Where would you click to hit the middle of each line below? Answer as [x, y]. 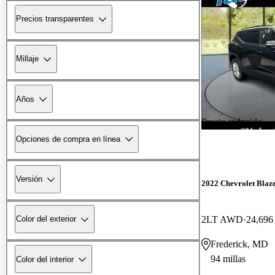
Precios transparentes [55, 19]
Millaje [27, 59]
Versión [29, 179]
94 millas [228, 258]
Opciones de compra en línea [68, 139]
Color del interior [45, 259]
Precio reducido [232, 122]
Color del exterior [46, 219]
